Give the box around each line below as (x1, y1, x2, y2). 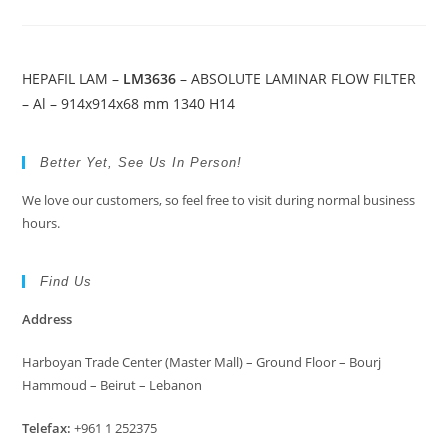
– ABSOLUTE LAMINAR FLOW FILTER (176, 69, 417, 88)
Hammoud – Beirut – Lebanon (22, 376, 203, 394)
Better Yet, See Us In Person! (40, 155, 243, 170)
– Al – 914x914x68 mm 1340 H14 (22, 94, 236, 113)
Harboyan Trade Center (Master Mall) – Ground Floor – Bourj (22, 353, 382, 371)
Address (22, 310, 73, 328)
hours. (22, 214, 61, 232)
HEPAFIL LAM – (22, 69, 124, 88)
